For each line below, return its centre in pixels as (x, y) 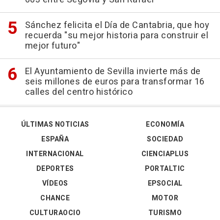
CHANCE (55, 198)
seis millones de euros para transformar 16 (115, 82)
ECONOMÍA (165, 124)
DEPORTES (55, 168)
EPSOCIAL (165, 183)
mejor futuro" (52, 46)
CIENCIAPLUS (165, 154)
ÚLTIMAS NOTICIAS (55, 124)
